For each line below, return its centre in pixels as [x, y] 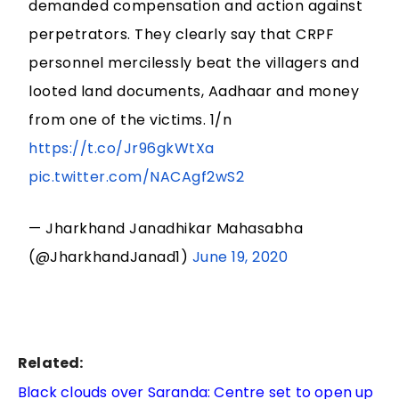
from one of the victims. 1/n [130, 120]
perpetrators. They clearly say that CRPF [182, 35]
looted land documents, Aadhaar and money [194, 92]
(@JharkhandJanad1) [110, 257]
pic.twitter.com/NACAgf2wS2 [137, 177]
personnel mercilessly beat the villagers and [194, 63]
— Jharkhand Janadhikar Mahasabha [166, 229]
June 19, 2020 [240, 257]
